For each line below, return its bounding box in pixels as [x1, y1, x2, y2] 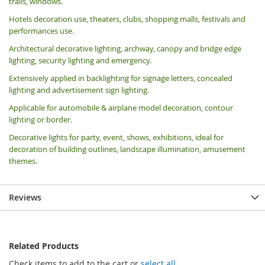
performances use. [9, 25, 74, 36]
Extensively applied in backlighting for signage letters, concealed [9, 72, 232, 83]
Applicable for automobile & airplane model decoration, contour [9, 102, 233, 113]
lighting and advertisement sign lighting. [9, 84, 149, 95]
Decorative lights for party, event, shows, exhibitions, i [9, 131, 197, 143]
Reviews [9, 191, 41, 203]
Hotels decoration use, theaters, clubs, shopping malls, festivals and [9, 13, 245, 24]
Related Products [9, 240, 79, 251]
